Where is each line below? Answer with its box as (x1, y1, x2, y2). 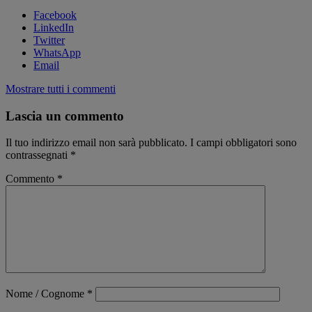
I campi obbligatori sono (190, 136, 297, 149)
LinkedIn (33, 21, 74, 33)
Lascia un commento (6, 108, 124, 123)
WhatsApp (33, 46, 81, 58)
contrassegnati (6, 149, 70, 162)
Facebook (33, 8, 77, 21)
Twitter (33, 33, 65, 46)
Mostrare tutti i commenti (6, 82, 116, 95)
